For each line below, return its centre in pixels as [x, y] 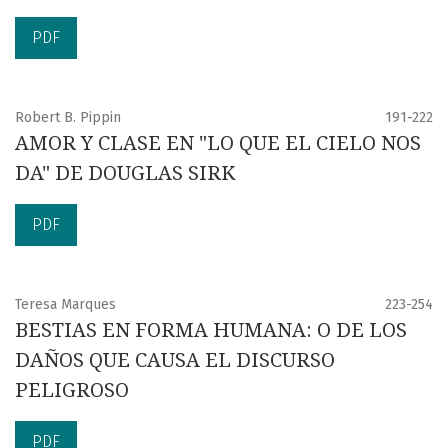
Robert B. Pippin [68, 117]
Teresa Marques [65, 304]
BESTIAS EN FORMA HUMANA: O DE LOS [211, 329]
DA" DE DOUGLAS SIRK [125, 172]
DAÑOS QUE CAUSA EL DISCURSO [175, 359]
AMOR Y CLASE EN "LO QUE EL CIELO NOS [218, 142]
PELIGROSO [72, 389]
